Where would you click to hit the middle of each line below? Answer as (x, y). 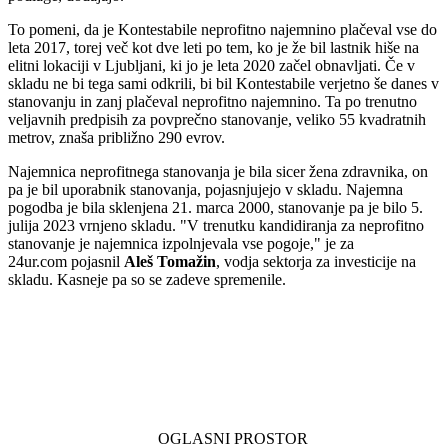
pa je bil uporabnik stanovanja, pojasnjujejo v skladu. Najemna (205, 190)
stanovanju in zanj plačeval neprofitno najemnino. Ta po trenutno (212, 102)
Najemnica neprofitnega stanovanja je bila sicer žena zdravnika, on (218, 172)
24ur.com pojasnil (66, 262)
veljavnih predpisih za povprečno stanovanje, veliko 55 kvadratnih (217, 120)
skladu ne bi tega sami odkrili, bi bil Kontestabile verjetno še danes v (223, 84)
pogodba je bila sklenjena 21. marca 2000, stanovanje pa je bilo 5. (215, 208)
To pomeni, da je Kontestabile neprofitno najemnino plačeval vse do (222, 30)
